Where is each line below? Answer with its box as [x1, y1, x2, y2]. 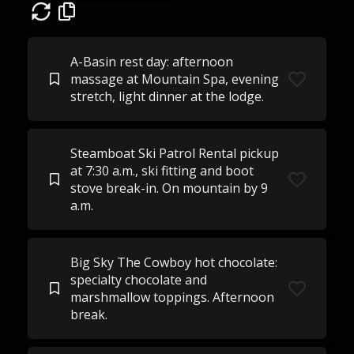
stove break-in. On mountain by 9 [70, 179, 268, 197]
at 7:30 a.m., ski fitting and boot [70, 162, 254, 179]
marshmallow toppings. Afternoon [70, 288, 274, 306]
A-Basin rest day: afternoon [70, 53, 233, 70]
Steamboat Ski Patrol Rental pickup [70, 145, 279, 162]
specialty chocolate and [70, 271, 207, 288]
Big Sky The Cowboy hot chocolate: [70, 254, 277, 271]
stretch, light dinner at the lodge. [70, 88, 264, 105]
